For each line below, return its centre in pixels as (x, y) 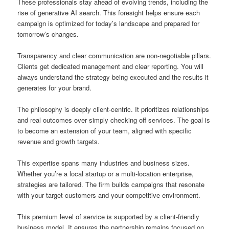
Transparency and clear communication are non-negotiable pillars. (114, 55)
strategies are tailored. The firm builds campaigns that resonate (111, 185)
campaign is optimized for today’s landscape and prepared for (109, 23)
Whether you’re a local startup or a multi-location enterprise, (106, 174)
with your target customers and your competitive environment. (109, 195)
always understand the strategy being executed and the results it (113, 77)
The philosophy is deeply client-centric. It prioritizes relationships (113, 109)
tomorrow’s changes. (48, 34)
